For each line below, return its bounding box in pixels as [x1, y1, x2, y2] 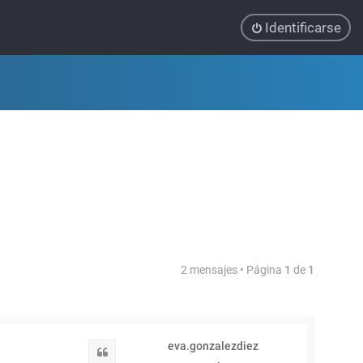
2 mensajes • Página [181, 263, 284, 276]
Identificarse [265, 19, 341, 36]
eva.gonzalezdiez [168, 340, 258, 352]
